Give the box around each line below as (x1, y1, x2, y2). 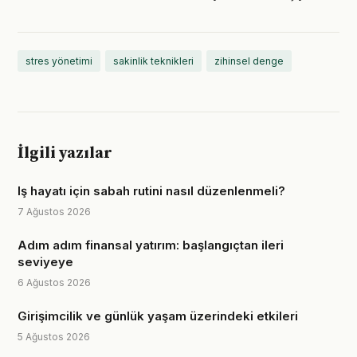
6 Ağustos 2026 (18, 277, 91, 288)
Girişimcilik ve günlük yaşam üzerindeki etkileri (18, 308, 298, 324)
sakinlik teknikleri (113, 55, 194, 67)
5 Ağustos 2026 (18, 331, 90, 343)
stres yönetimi (25, 55, 92, 67)
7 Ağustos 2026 (18, 206, 91, 218)
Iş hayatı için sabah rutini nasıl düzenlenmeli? (18, 183, 285, 198)
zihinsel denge (214, 55, 284, 67)
